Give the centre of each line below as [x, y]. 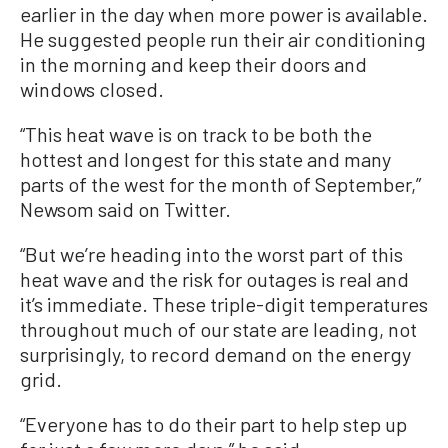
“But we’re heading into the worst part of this [211, 253]
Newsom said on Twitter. [125, 208]
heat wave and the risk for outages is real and [214, 278]
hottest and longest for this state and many [205, 158]
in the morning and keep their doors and [193, 63]
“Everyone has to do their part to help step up [213, 423]
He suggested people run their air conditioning [223, 38]
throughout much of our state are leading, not [218, 328]
